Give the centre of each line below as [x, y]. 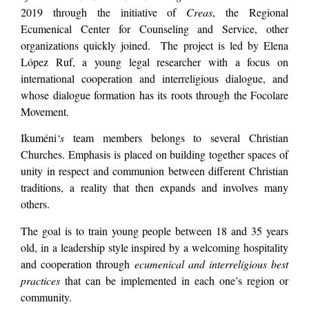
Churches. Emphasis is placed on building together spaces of [154, 154]
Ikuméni [39, 138]
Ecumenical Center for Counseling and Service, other [154, 28]
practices [40, 280]
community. [46, 297]
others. [37, 204]
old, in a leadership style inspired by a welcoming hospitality [154, 247]
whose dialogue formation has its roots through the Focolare [154, 94]
